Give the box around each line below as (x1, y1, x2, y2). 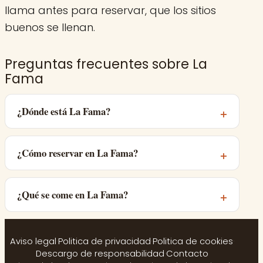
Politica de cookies (152, 235, 233, 248)
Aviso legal (9, 235, 56, 248)
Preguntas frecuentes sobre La (5, 55, 207, 74)
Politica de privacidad (58, 235, 151, 248)
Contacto (166, 248, 208, 260)
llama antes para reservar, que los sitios (5, 3, 216, 18)
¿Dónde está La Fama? (17, 104, 110, 119)
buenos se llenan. (5, 20, 95, 35)
